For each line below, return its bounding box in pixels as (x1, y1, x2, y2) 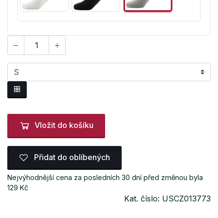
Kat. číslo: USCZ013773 (124, 194, 211, 204)
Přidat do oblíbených (32, 152, 110, 162)
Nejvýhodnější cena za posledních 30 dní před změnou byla (7, 173, 203, 182)
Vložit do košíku (35, 120, 93, 130)
